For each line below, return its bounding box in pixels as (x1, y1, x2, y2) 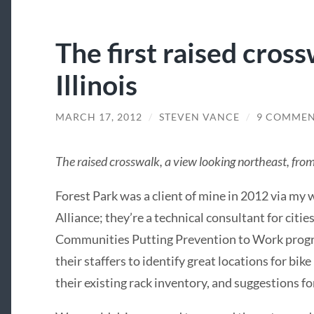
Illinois (55, 68, 137, 102)
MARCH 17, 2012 (55, 111, 142, 123)
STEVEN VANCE (158, 111, 240, 123)
